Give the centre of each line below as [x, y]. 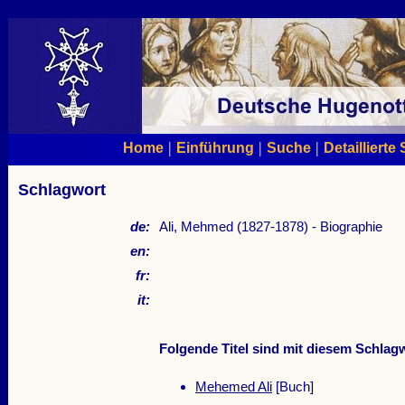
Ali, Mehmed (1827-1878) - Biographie [270, 227]
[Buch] [292, 387]
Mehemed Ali [233, 387]
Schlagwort [61, 190]
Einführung [215, 147]
